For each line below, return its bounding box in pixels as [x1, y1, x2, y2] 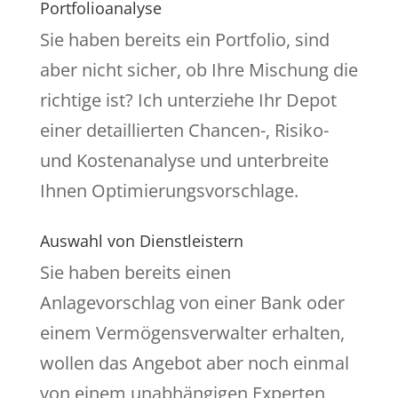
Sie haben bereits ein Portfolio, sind [39, 28, 330, 52]
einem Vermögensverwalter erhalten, [39, 321, 345, 346]
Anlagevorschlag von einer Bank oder [39, 291, 345, 315]
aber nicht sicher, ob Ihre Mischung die [39, 58, 358, 83]
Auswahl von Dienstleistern [39, 230, 243, 252]
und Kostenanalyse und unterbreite [39, 148, 329, 173]
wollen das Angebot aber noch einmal [39, 351, 349, 376]
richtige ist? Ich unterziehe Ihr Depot [39, 88, 337, 113]
